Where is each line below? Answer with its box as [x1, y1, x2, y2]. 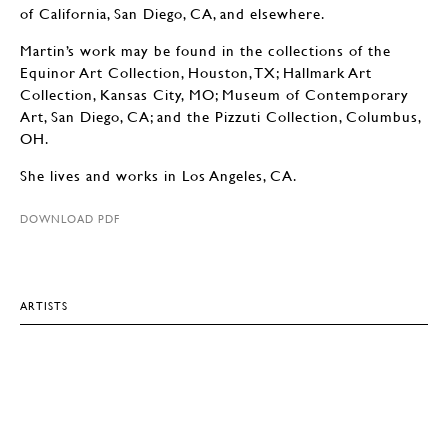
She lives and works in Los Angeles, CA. [20, 166, 302, 184]
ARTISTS [20, 298, 68, 313]
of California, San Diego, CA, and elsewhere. [20, 4, 330, 22]
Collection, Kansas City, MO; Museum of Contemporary [20, 85, 409, 103]
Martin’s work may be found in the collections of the [20, 41, 391, 59]
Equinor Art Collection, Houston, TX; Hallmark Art [20, 63, 372, 81]
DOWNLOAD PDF [20, 211, 120, 226]
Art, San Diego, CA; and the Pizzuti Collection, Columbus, [20, 107, 421, 125]
